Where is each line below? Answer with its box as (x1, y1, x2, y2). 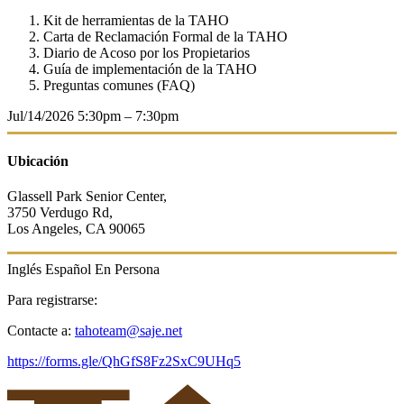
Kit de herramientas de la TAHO (43, 12, 229, 28)
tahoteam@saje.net (75, 323, 182, 339)
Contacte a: (7, 323, 75, 339)
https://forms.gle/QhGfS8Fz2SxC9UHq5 (7, 353, 241, 370)
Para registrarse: (7, 292, 97, 308)
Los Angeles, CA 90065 (7, 221, 145, 237)
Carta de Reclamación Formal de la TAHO (43, 28, 288, 44)
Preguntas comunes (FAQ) (43, 77, 195, 93)
